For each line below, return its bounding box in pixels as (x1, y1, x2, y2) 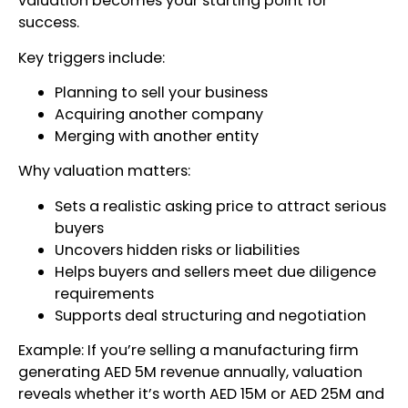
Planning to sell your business (55, 81, 268, 103)
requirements (55, 282, 154, 304)
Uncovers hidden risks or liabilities (55, 239, 300, 260)
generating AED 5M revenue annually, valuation (18, 362, 362, 383)
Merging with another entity (55, 125, 259, 147)
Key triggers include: (18, 46, 165, 68)
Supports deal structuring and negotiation (55, 304, 366, 326)
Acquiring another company (55, 103, 263, 125)
